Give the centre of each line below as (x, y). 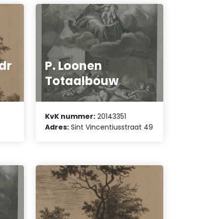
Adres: (57, 127)
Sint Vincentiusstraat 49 (111, 127)
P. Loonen (74, 66)
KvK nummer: (70, 117)
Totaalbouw (82, 81)
